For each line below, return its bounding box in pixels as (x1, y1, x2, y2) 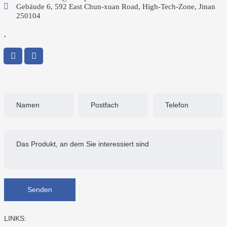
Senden (27, 185, 52, 194)
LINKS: (4, 214, 26, 222)
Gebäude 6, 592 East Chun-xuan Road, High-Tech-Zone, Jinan (16, 2, 215, 11)
